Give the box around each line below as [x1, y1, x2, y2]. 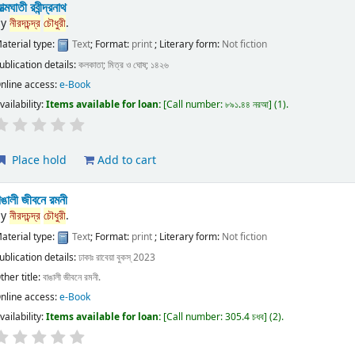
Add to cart [94, 151, 157, 169]
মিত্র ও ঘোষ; [108, 57, 151, 72]
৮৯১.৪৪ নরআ [225, 97, 269, 112]
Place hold [9, 151, 67, 169]
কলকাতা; [78, 57, 109, 72]
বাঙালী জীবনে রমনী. [43, 269, 101, 284]
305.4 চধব [225, 309, 265, 324]
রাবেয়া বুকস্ [96, 250, 132, 265]
